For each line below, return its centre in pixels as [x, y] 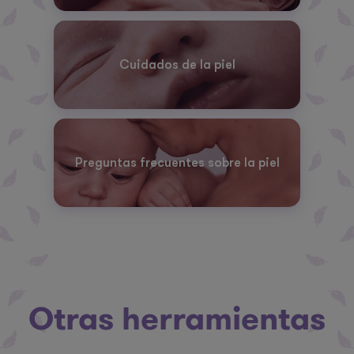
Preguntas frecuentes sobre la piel [177, 163]
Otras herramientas [177, 319]
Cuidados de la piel [177, 65]
